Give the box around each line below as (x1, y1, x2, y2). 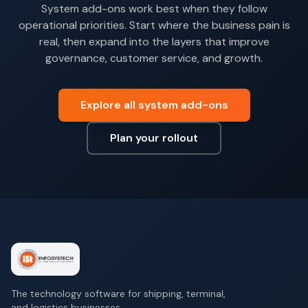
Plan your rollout (110, 131, 198, 145)
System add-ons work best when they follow (41, 1, 267, 16)
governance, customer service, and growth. (45, 51, 263, 65)
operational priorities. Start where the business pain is (18, 18, 290, 32)
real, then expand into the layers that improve (38, 34, 269, 49)
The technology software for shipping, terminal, (11, 287, 225, 300)
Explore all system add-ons (80, 98, 228, 112)
